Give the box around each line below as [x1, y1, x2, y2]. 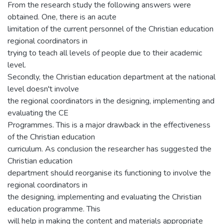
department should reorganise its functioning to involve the [7, 167, 211, 178]
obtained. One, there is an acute [7, 11, 116, 22]
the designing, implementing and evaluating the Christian [7, 191, 201, 202]
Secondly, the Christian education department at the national [7, 71, 215, 82]
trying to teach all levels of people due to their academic [7, 47, 202, 58]
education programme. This [7, 203, 100, 214]
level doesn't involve [7, 83, 79, 94]
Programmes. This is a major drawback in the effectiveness [7, 119, 210, 130]
